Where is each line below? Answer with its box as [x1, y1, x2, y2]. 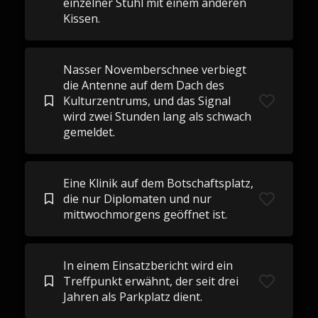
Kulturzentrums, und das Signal [62, 93, 231, 109]
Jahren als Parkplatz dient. [62, 289, 202, 305]
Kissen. [62, 11, 100, 26]
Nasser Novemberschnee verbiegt [62, 62, 246, 77]
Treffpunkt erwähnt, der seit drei [62, 273, 238, 289]
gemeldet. [62, 124, 115, 140]
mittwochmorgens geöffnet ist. [62, 207, 227, 222]
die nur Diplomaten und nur [62, 191, 212, 207]
